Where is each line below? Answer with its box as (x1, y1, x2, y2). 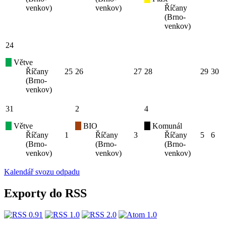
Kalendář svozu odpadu (4, 167, 80, 177)
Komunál (150, 122, 182, 131)
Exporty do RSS (4, 187, 87, 200)
